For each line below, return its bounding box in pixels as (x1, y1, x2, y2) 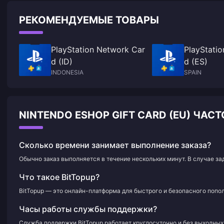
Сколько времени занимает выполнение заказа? (19, 140, 211, 150)
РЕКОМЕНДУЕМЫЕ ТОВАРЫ (19, 14, 159, 26)
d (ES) (184, 56, 207, 66)
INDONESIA (51, 68, 83, 76)
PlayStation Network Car (51, 44, 145, 54)
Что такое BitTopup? (19, 172, 99, 182)
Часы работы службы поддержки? (19, 204, 157, 214)
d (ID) (51, 56, 72, 66)
